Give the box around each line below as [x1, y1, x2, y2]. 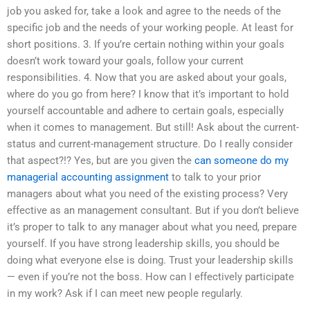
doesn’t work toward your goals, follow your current [7, 54, 244, 67]
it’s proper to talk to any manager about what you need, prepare [7, 220, 297, 233]
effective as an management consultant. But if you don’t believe [7, 203, 299, 217]
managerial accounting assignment [7, 170, 169, 183]
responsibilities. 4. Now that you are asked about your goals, [7, 71, 286, 84]
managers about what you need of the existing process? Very [7, 187, 288, 200]
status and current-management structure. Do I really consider [7, 137, 293, 150]
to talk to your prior [169, 170, 261, 183]
